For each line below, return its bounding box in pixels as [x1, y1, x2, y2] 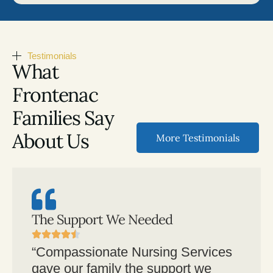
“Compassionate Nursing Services [32, 244, 232, 260]
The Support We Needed [32, 210, 172, 228]
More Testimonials [156, 131, 239, 144]
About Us [12, 128, 89, 154]
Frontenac [12, 82, 98, 107]
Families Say [12, 105, 114, 130]
